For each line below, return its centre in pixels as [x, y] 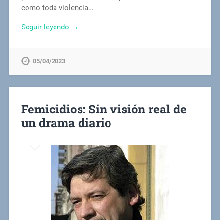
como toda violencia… [57, 8]
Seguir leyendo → [50, 27]
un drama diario [66, 123]
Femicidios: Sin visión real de [104, 109]
